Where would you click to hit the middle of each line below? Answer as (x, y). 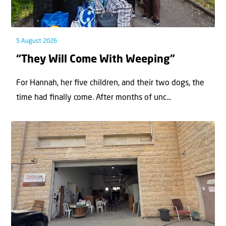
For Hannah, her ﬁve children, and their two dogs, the (110, 83)
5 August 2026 (37, 42)
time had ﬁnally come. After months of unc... (94, 98)
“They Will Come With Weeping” (96, 60)
